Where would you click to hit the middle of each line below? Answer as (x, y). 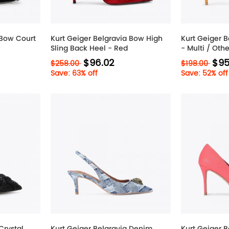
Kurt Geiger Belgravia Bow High (107, 38)
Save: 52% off (204, 73)
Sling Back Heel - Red (89, 48)
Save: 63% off (74, 73)
